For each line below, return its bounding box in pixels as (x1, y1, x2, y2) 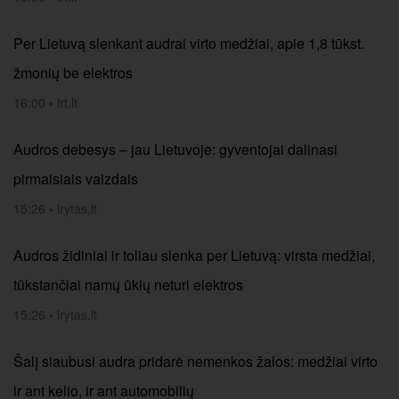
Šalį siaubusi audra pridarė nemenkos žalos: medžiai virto (13, 351, 378, 371)
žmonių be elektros (13, 62, 133, 83)
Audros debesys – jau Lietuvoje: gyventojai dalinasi (13, 139, 338, 159)
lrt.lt (57, 94, 77, 111)
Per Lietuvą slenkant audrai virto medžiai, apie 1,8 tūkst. (13, 33, 364, 53)
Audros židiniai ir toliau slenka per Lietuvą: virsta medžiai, (13, 245, 375, 265)
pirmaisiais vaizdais (13, 168, 138, 189)
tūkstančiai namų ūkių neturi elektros (13, 274, 243, 295)
